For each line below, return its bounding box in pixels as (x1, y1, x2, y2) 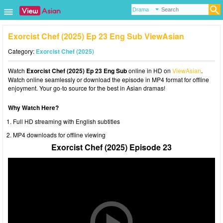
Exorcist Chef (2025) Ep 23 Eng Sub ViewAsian (8, 30, 184, 42)
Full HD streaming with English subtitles (13, 117, 120, 125)
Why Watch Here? (8, 103, 59, 112)
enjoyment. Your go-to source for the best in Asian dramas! (8, 84, 165, 92)
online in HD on (127, 66, 172, 75)
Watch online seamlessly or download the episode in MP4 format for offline (8, 75, 209, 84)
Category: (8, 47, 36, 55)
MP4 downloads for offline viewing (13, 130, 106, 139)
